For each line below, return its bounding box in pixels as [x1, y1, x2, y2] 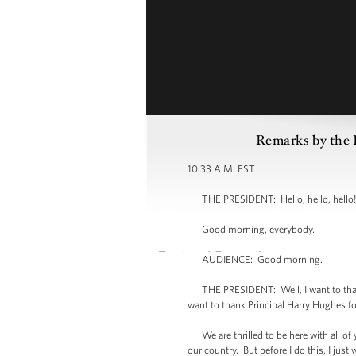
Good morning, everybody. [188, 223, 315, 235]
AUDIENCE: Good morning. [188, 253, 323, 265]
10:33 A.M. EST [188, 163, 255, 175]
